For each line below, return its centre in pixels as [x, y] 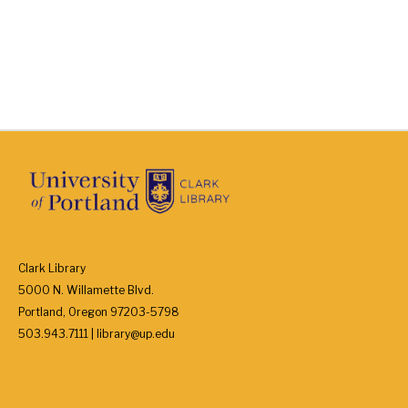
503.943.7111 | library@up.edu [97, 334]
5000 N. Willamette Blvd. [86, 290]
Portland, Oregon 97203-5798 [99, 312]
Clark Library [52, 268]
